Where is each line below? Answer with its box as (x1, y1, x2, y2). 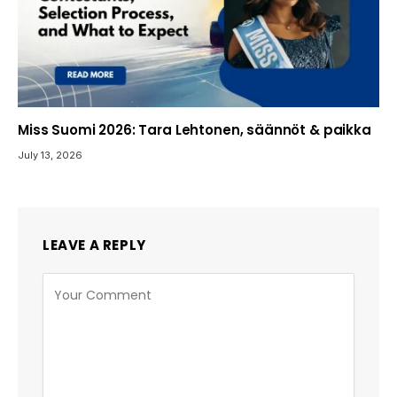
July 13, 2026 (18, 148, 82, 161)
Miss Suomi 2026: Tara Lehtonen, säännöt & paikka (18, 120, 371, 139)
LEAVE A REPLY (43, 235, 146, 254)
